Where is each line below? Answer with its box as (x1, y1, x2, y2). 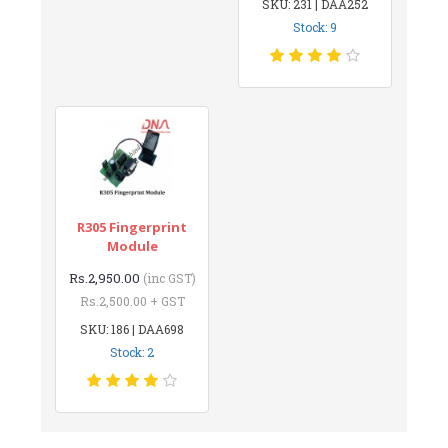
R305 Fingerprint (77, 217, 188, 236)
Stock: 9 (292, 18, 337, 35)
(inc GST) (142, 269, 196, 286)
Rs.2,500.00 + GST (79, 292, 185, 309)
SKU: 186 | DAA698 (80, 320, 185, 337)
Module (106, 236, 158, 255)
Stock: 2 (110, 343, 155, 360)
